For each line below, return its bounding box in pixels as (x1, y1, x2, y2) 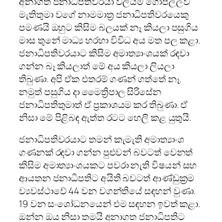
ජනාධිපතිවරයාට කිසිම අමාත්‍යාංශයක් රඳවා (19, 46, 189, 59)
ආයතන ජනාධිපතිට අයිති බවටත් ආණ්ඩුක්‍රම (19, 171, 195, 184)
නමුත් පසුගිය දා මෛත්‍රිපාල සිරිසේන (19, 85, 162, 98)
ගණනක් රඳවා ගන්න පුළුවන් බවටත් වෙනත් (19, 145, 193, 159)
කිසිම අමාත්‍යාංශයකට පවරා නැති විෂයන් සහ (19, 158, 197, 171)
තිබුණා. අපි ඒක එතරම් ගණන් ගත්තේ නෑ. (19, 72, 182, 85)
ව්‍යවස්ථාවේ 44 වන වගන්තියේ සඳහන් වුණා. (19, 184, 196, 197)
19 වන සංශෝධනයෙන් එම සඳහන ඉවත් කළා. (19, 197, 201, 210)
